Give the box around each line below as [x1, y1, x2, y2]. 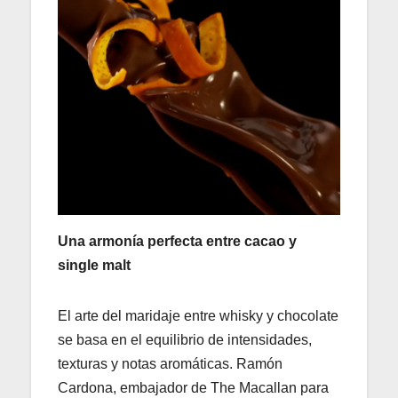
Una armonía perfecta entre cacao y [58, 233, 297, 249]
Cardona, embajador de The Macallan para [58, 379, 329, 395]
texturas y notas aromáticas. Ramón [58, 355, 283, 371]
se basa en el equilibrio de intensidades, [58, 331, 312, 347]
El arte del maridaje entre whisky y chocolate [58, 307, 338, 323]
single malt [58, 257, 131, 273]
